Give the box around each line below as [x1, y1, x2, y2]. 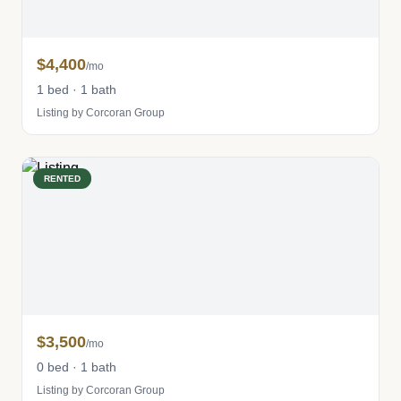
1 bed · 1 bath [37, 82, 116, 97]
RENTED [44, 174, 81, 183]
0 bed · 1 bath [37, 360, 116, 374]
